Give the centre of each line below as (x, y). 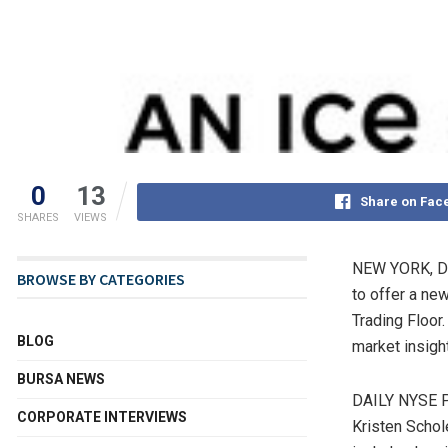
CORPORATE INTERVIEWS (102, 416)
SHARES (38, 217)
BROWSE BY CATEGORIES (101, 278)
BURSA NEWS (61, 378)
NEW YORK (391, 268)
